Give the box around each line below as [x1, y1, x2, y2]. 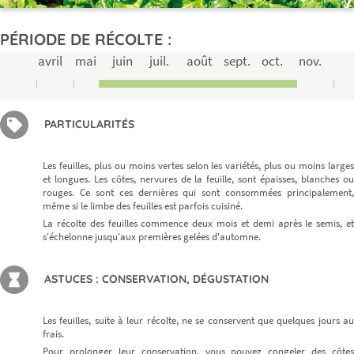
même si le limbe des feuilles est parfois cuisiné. [43, 199, 243, 213]
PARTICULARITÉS [44, 117, 134, 132]
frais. [43, 327, 64, 341]
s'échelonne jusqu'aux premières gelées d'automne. [43, 230, 263, 244]
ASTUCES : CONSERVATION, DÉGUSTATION [44, 272, 269, 287]
